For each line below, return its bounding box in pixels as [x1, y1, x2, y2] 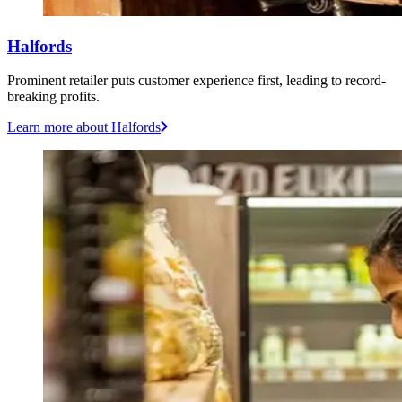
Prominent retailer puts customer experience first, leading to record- [7, 73, 386, 89]
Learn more [7, 119, 73, 135]
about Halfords [73, 119, 161, 135]
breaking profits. [7, 89, 100, 105]
